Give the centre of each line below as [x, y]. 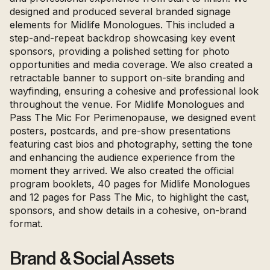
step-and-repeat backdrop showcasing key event [122, 38]
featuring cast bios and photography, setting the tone [131, 144]
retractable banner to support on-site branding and [127, 77]
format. [26, 223]
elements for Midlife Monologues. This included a [122, 24]
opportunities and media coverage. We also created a [131, 64]
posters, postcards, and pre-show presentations [120, 130]
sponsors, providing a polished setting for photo [120, 51]
